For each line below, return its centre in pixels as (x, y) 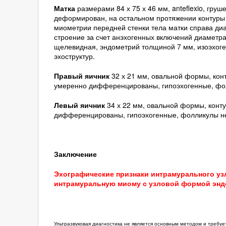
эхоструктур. (74, 56)
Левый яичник (80, 105)
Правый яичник (82, 75)
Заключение (75, 154)
